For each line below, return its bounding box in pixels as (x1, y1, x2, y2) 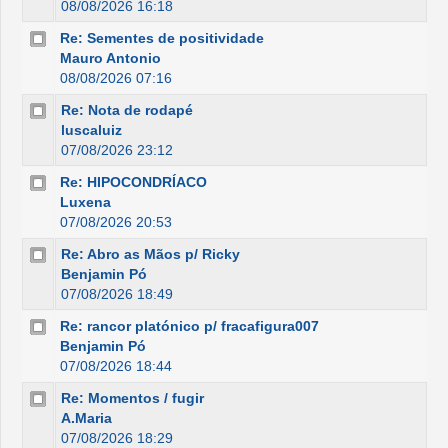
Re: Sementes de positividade (60, 30, 264, 46)
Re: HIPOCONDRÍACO (60, 174, 207, 190)
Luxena (60, 194, 111, 210)
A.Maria (61, 410, 112, 426)
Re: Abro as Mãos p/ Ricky (61, 246, 240, 262)
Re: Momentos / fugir (61, 390, 204, 406)
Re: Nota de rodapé (61, 102, 193, 118)
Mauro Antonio (60, 50, 161, 66)
